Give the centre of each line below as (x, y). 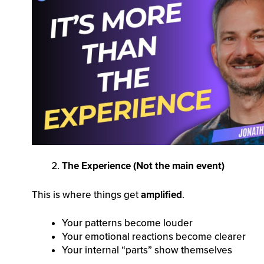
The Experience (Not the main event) (143, 166)
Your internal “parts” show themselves (147, 250)
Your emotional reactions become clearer (154, 237)
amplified (161, 194)
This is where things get (86, 194)
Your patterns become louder (127, 223)
